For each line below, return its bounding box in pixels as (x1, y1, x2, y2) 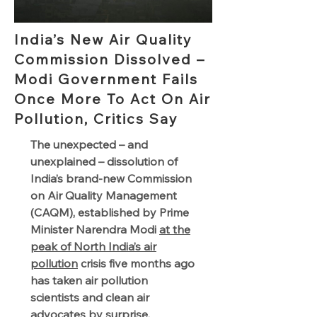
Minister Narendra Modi (30, 222, 159, 236)
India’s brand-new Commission (30, 171, 192, 185)
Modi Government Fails (14, 70, 198, 88)
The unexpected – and (30, 137, 148, 151)
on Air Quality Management (30, 188, 177, 202)
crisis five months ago (78, 256, 195, 270)
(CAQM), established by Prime (30, 205, 189, 219)
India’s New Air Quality (14, 30, 192, 48)
